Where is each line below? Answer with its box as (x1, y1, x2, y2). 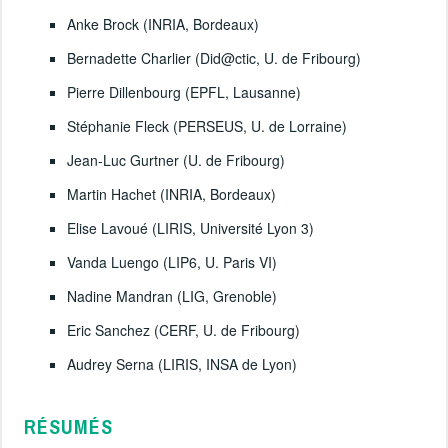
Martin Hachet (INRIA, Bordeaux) (66, 184, 276, 205)
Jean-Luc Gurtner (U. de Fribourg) (66, 150, 285, 171)
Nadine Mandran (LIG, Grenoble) (66, 286, 277, 307)
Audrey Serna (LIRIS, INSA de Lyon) (66, 354, 297, 375)
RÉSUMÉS (24, 413, 114, 441)
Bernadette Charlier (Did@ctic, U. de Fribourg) (66, 48, 361, 69)
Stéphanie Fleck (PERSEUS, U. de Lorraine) (66, 116, 347, 137)
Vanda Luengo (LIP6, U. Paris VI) (66, 252, 277, 273)
